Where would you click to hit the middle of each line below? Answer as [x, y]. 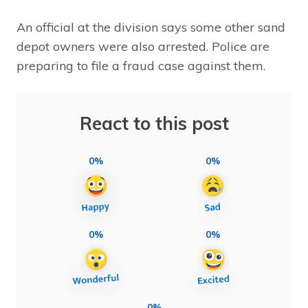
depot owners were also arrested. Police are [143, 46]
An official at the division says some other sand [151, 27]
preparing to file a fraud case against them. [141, 65]
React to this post [154, 123]
